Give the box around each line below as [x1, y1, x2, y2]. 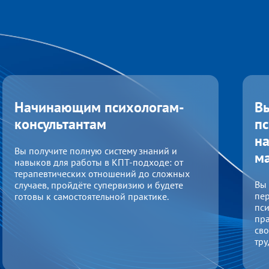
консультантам [14, 115, 106, 133]
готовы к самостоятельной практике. [14, 190, 169, 202]
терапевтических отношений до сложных [14, 167, 190, 180]
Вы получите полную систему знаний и [14, 144, 177, 157]
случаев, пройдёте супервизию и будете [14, 178, 183, 191]
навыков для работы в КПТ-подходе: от [14, 156, 183, 168]
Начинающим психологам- [14, 98, 184, 116]
